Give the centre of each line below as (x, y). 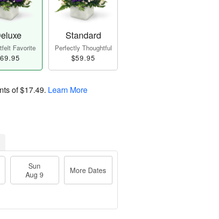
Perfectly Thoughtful (83, 48)
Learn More (68, 90)
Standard (83, 35)
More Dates (88, 170)
